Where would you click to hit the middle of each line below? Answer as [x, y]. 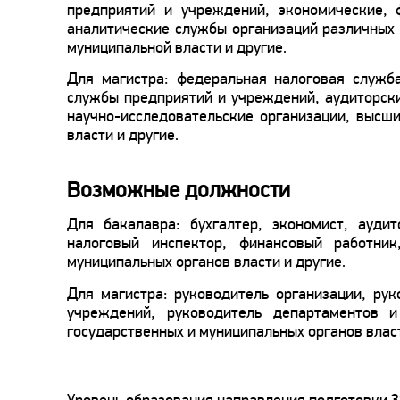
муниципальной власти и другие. [177, 47]
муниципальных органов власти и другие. [206, 262]
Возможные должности [179, 191]
